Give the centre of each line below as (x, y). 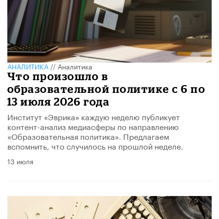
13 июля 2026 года (59, 101)
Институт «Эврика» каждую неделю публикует (94, 116)
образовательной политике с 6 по (107, 88)
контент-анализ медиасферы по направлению (93, 126)
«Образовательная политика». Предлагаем (88, 135)
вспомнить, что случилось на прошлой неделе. (95, 145)
